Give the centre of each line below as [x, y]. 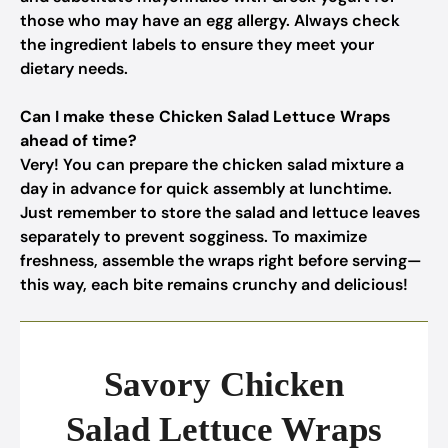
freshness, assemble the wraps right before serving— [220, 260]
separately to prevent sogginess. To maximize [193, 236]
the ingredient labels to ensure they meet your [197, 44]
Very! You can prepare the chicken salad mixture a [212, 164]
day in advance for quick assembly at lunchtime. [206, 188]
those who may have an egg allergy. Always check [210, 20]
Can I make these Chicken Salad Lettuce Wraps [205, 116]
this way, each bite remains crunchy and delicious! [214, 284]
